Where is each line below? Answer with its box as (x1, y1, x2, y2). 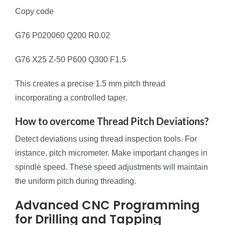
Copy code (15, 7, 54, 16)
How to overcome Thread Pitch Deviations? (15, 115, 208, 128)
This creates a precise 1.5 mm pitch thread (15, 79, 165, 88)
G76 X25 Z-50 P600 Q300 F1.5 (15, 55, 126, 64)
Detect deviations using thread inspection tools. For (15, 135, 197, 144)
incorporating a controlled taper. (15, 93, 127, 102)
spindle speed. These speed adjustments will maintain (15, 163, 208, 172)
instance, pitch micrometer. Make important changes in (15, 149, 207, 158)
